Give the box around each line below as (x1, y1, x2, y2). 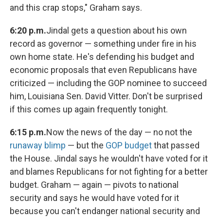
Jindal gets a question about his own (46, 25, 187, 36)
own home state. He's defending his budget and (10, 52, 194, 62)
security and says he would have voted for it (10, 193, 179, 203)
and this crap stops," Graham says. (10, 2, 142, 13)
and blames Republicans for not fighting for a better (10, 166, 208, 177)
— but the (66, 140, 106, 151)
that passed (152, 140, 200, 151)
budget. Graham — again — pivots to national (10, 180, 179, 190)
